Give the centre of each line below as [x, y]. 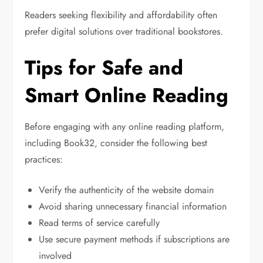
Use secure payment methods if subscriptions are [134, 240]
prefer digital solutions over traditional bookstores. [124, 32]
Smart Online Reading [127, 96]
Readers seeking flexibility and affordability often [121, 15]
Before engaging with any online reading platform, [125, 127]
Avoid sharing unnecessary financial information [133, 207]
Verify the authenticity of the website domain [127, 190]
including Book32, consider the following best [116, 143]
